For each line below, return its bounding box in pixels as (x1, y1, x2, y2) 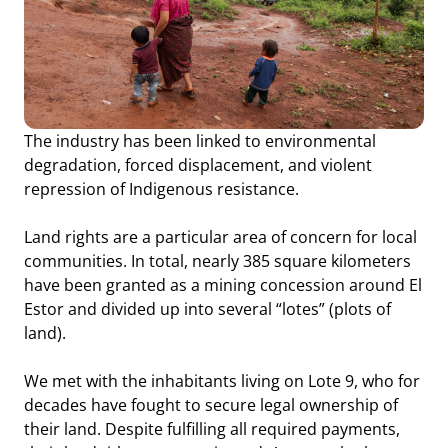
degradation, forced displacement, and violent (23, 154, 372, 177)
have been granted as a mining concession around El (23, 274, 422, 297)
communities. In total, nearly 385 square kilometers (23, 250, 411, 273)
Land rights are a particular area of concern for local (23, 226, 417, 249)
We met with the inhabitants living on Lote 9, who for (23, 370, 420, 393)
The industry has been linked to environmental (23, 130, 376, 153)
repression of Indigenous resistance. (23, 178, 299, 201)
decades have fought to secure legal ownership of (23, 394, 398, 417)
